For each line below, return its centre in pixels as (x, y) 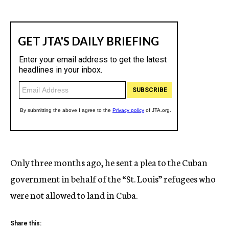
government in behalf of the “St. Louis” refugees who (113, 178)
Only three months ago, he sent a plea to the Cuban (109, 162)
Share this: (26, 223)
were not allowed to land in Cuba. (74, 195)
